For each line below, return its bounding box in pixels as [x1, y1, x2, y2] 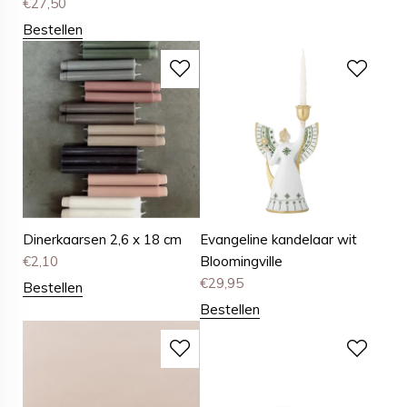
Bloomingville [200, 253, 283, 271]
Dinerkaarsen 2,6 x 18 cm [23, 231, 182, 249]
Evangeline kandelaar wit [200, 231, 358, 249]
